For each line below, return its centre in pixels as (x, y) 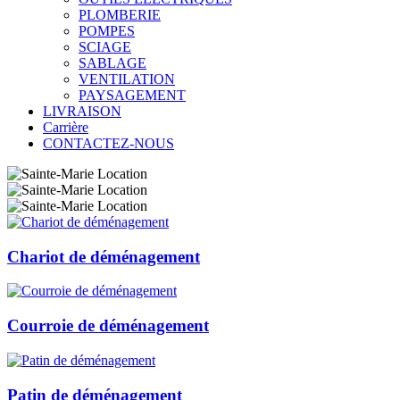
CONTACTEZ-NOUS (108, 143)
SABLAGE (112, 63)
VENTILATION (127, 79)
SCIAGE (105, 47)
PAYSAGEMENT (132, 95)
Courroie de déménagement (108, 326)
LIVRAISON (82, 111)
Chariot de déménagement (104, 256)
